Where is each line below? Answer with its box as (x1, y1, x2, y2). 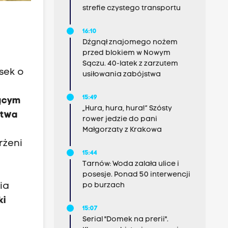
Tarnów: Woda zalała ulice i (82, 160, 179, 168)
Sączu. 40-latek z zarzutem (82, 60, 178, 68)
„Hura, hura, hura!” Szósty (82, 105, 172, 112)
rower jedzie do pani (82, 116, 157, 123)
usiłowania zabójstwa (82, 71, 161, 78)
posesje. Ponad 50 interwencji (82, 171, 190, 179)
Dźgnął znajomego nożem (82, 39, 178, 46)
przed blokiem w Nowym (82, 49, 170, 57)
